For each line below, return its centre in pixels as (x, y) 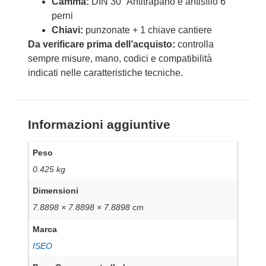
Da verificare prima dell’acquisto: (101, 45)
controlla (194, 45)
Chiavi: (67, 30)
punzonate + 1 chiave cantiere (147, 30)
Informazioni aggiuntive (99, 125)
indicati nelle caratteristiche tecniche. (105, 73)
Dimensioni (56, 191)
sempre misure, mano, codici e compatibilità (120, 59)
